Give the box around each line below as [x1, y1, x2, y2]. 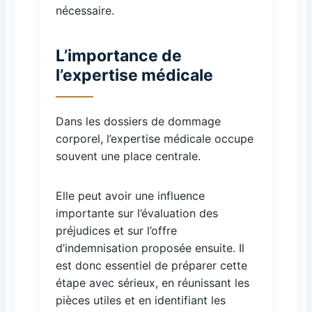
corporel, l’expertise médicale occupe [56, 132, 253, 146]
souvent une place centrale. [56, 149, 201, 163]
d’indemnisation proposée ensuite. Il [56, 241, 244, 255]
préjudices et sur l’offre [56, 224, 177, 237]
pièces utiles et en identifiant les [56, 293, 226, 307]
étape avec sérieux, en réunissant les [56, 276, 249, 290]
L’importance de [56, 46, 182, 65]
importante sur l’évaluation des [56, 206, 218, 220]
